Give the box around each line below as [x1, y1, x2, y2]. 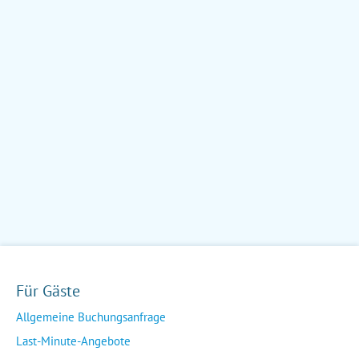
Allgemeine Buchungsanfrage [16, 309, 166, 325]
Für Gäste [16, 280, 80, 302]
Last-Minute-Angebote [16, 333, 131, 349]
